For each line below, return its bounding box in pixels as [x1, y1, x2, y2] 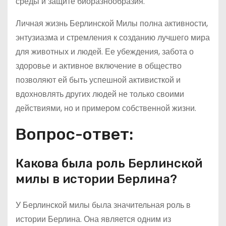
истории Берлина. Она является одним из [16, 213, 171, 225]
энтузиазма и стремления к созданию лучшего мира [16, 32, 210, 43]
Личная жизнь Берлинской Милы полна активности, [16, 18, 208, 29]
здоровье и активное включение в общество [16, 60, 182, 72]
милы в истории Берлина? [16, 172, 177, 186]
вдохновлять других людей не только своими [16, 88, 184, 100]
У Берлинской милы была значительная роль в [16, 199, 191, 211]
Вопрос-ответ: [16, 125, 133, 144]
